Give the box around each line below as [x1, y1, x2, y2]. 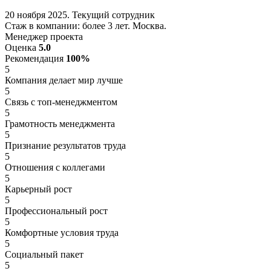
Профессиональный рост [5, 205, 108, 216]
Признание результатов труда [5, 140, 126, 151]
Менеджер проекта [5, 31, 83, 42]
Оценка [5, 42, 39, 53]
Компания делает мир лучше [5, 74, 123, 85]
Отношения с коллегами [5, 162, 105, 172]
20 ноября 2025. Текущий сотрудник [5, 9, 155, 20]
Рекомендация [5, 53, 66, 64]
